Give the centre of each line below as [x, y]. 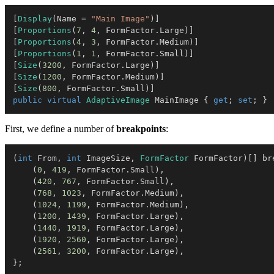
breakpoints [141, 128]
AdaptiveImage [118, 100]
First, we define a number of [61, 128]
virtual [64, 100]
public [28, 100]
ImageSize [106, 158]
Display [35, 18]
